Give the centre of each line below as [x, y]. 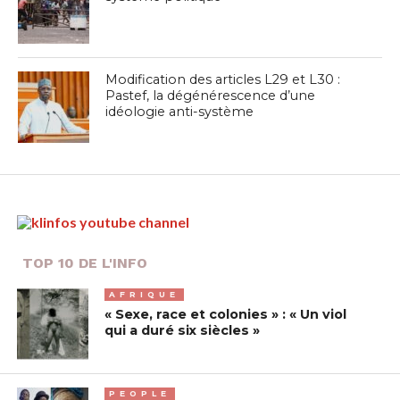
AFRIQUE [145, 294]
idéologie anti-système [180, 111]
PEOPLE [140, 393]
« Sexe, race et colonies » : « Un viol [226, 314]
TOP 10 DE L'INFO [85, 262]
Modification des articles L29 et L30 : [223, 79]
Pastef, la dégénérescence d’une [211, 95]
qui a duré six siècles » [183, 330]
